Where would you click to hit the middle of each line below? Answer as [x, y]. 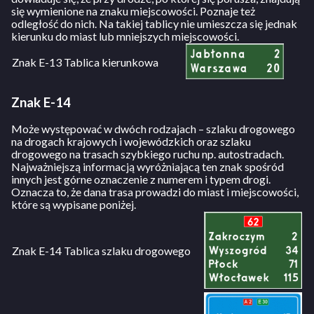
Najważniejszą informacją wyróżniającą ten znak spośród [148, 167]
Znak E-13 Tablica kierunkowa [85, 62]
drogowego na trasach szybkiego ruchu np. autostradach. [148, 154]
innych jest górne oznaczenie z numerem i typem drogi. [141, 179]
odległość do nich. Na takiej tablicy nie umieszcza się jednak [154, 23]
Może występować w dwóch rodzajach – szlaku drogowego [153, 129]
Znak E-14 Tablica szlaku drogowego [101, 251]
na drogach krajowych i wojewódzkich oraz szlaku [131, 142]
